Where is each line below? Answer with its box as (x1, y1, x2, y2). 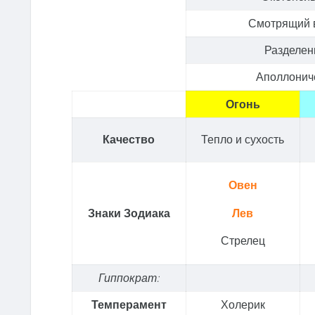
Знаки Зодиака (87, 205, 170, 220)
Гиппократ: (98, 270, 160, 285)
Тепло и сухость (201, 131, 285, 146)
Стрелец (220, 233, 265, 248)
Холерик (220, 297, 265, 311)
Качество (103, 131, 155, 146)
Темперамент (91, 297, 167, 311)
